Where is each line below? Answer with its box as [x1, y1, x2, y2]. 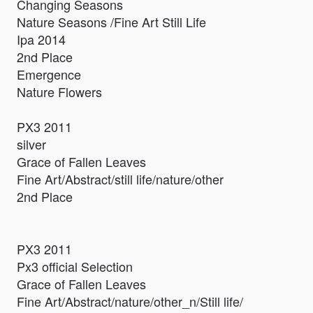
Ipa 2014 [17, 30, 66, 49]
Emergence [17, 65, 81, 84]
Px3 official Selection [17, 257, 133, 276]
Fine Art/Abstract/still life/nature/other [17, 170, 224, 189]
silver [17, 135, 46, 154]
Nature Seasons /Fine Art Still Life [17, 13, 206, 31]
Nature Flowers [17, 82, 102, 101]
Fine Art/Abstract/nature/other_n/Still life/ [17, 292, 243, 311]
